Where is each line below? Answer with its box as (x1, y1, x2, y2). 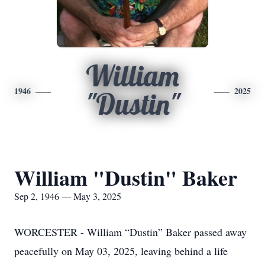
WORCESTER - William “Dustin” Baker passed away (14, 225, 247, 239)
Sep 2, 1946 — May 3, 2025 (14, 190, 121, 202)
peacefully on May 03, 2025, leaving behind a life (14, 244, 228, 258)
